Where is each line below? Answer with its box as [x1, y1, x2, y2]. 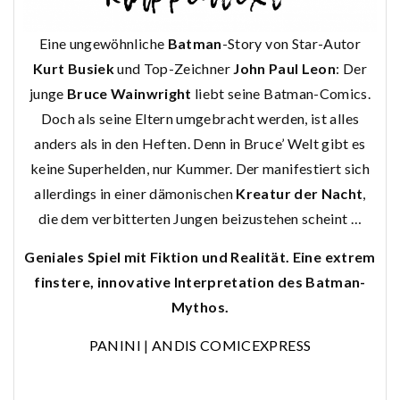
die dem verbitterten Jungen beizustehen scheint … [37, 210, 362, 228]
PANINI [88, 337, 141, 354]
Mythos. [171, 298, 229, 316]
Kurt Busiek [33, 60, 114, 78]
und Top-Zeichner [113, 60, 234, 78]
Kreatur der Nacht [236, 185, 363, 203]
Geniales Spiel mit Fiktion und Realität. [24, 248, 293, 266]
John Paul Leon [233, 60, 337, 78]
